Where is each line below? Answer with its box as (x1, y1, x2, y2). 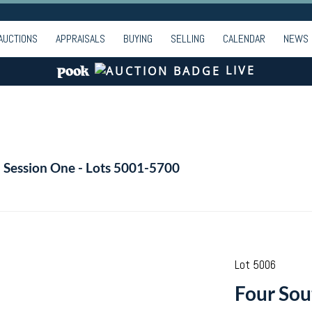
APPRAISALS (56, 31, 105, 46)
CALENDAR (223, 31, 265, 46)
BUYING (123, 31, 153, 46)
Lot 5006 (234, 257, 276, 272)
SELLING (171, 31, 205, 46)
